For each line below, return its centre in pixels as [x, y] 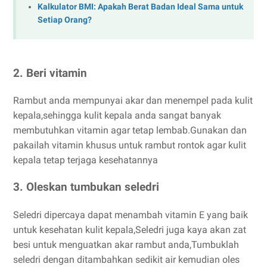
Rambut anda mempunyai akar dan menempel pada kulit [133, 101]
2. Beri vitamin [50, 73]
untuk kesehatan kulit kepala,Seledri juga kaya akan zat [130, 229]
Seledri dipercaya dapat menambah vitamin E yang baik [131, 215]
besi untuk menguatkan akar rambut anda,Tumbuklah [126, 244]
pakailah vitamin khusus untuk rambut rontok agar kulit [130, 145]
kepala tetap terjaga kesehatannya [86, 160]
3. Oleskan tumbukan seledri [86, 187]
